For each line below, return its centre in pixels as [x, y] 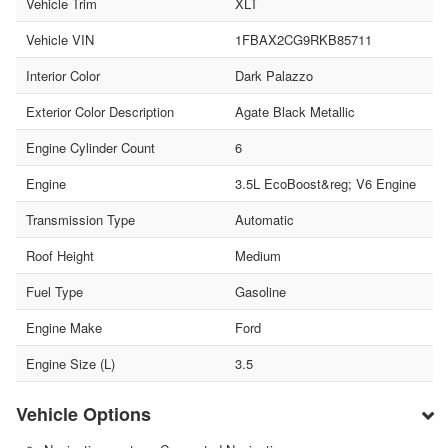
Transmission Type [80, 219]
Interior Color [63, 75]
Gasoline [260, 291]
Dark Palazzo [273, 75]
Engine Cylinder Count [90, 147]
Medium [257, 255]
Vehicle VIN [60, 39]
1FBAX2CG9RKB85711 [303, 39]
